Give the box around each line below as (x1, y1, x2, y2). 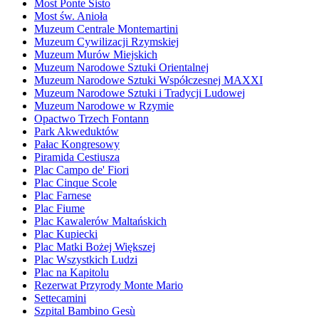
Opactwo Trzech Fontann (34, 113, 149, 125)
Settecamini (34, 292, 86, 305)
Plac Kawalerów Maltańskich (34, 215, 167, 228)
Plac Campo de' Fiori (34, 164, 129, 177)
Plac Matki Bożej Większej (34, 241, 155, 253)
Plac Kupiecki (34, 228, 98, 241)
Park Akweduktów (34, 125, 119, 138)
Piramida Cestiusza (34, 151, 120, 164)
